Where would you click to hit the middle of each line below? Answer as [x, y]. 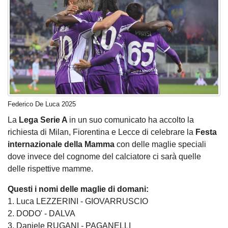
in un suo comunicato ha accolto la [132, 120]
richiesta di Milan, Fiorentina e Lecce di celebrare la [102, 132]
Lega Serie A [44, 120]
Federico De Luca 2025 [42, 104]
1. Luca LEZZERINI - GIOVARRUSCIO [78, 202]
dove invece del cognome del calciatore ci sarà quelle [104, 157]
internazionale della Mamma [61, 145]
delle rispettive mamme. [50, 169]
